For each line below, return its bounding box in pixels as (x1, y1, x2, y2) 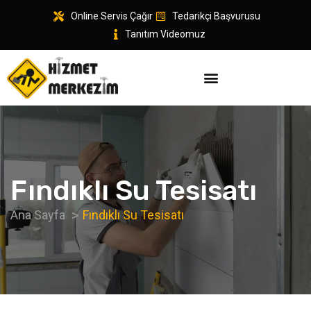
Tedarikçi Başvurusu (172, 10, 261, 22)
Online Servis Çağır (70, 10, 153, 22)
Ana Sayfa (10, 208, 65, 223)
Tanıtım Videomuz (125, 28, 206, 40)
